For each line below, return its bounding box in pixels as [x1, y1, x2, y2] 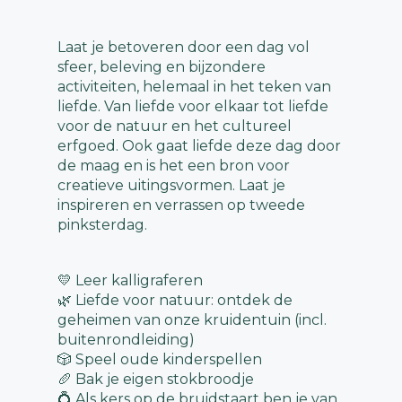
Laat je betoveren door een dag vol [57, 39, 310, 57]
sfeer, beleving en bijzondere [57, 58, 266, 76]
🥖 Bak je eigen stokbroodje [57, 371, 254, 389]
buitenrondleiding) [57, 331, 195, 349]
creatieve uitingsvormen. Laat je [57, 177, 285, 195]
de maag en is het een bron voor [57, 157, 290, 175]
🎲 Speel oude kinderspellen [57, 351, 262, 369]
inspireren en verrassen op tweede [57, 197, 305, 214]
